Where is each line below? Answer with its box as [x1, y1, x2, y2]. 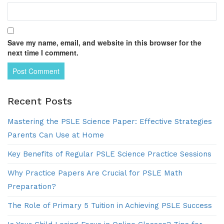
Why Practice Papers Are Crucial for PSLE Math [7, 168, 182, 178]
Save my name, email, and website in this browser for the [7, 37, 201, 48]
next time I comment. [7, 47, 78, 58]
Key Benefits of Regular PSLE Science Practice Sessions [7, 149, 211, 159]
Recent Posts [7, 95, 72, 107]
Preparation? [7, 182, 56, 191]
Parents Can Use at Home [7, 130, 104, 140]
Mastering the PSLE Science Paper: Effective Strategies [7, 117, 212, 126]
